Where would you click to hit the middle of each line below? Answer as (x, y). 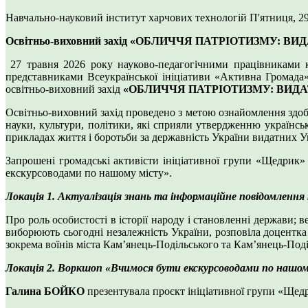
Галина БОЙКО (45, 291)
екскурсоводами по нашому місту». (89, 173)
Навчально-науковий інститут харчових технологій (128, 18)
